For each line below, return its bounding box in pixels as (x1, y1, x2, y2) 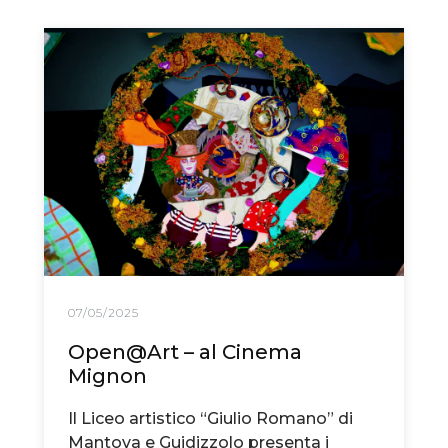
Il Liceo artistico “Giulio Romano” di (68, 409, 353, 429)
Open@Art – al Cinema (68, 340, 302, 365)
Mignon (68, 364, 147, 389)
